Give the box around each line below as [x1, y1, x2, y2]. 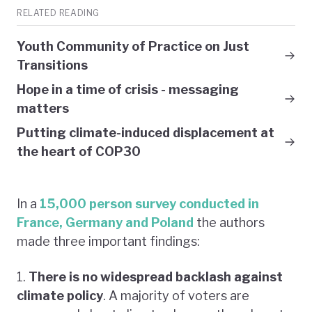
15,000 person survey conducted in [40, 196, 259, 211]
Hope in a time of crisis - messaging [17, 81, 239, 97]
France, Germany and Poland [17, 214, 194, 230]
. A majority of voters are [103, 288, 249, 303]
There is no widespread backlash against [29, 269, 283, 284]
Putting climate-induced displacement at [17, 125, 274, 140]
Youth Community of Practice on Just [17, 38, 249, 54]
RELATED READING [17, 7, 100, 18]
